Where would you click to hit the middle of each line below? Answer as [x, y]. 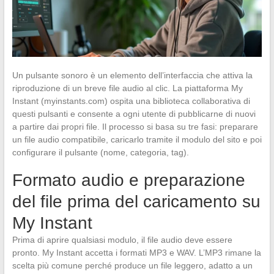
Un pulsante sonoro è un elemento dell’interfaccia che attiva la [132, 75]
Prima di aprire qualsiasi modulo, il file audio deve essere [122, 239]
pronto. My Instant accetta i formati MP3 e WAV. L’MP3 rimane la [136, 252]
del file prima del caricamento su [136, 201]
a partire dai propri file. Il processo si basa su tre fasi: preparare [135, 126]
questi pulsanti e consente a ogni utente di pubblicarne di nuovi [134, 113]
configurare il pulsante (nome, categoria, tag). [100, 152]
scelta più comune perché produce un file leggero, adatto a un [132, 265]
